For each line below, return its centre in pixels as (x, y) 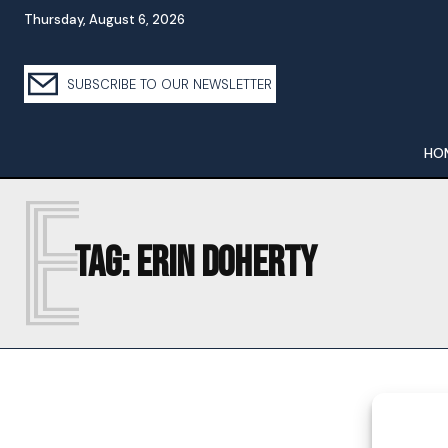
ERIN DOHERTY (226, 263)
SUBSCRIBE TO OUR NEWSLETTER (167, 84)
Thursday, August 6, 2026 (104, 19)
